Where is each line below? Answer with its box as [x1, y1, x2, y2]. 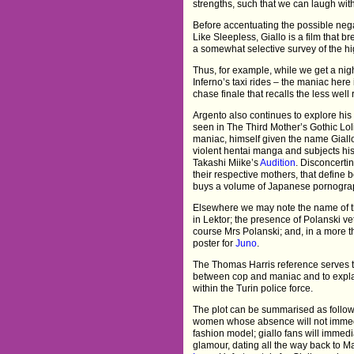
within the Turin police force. [193, 282, 314, 294]
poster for [193, 237, 236, 249]
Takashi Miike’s [193, 156, 261, 168]
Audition [260, 156, 296, 168]
